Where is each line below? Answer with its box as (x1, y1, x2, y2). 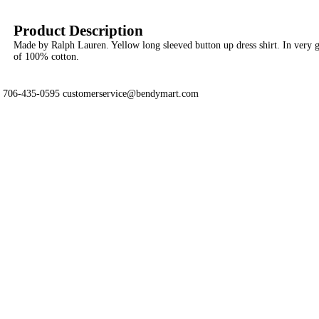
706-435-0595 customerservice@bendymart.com (3, 88, 199, 99)
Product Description (14, 21, 143, 39)
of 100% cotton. (14, 51, 79, 62)
